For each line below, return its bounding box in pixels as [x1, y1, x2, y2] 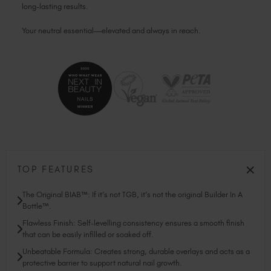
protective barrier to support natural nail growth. [22, 258, 182, 267]
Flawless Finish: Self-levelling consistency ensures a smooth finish [22, 218, 244, 228]
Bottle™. [22, 201, 51, 211]
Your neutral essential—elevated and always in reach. [22, 25, 201, 35]
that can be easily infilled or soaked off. [22, 230, 154, 240]
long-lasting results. [22, 1, 89, 11]
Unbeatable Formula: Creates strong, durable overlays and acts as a [22, 246, 250, 256]
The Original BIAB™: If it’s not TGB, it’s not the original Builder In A [22, 190, 243, 200]
